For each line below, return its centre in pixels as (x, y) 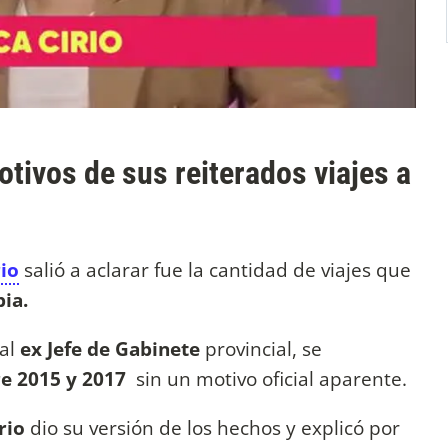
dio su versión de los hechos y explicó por (215, 427)
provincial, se (263, 348)
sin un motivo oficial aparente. (271, 378)
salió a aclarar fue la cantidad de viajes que (215, 269)
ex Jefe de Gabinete (112, 348)
